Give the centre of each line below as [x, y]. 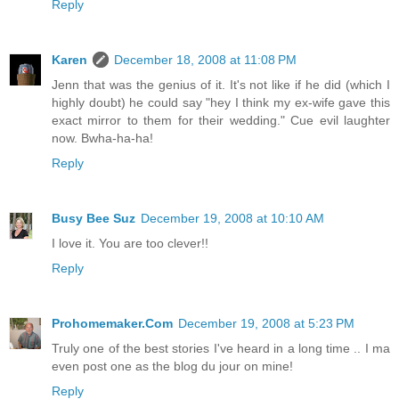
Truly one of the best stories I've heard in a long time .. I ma [221, 349]
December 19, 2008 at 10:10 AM [232, 219]
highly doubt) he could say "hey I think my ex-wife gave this [221, 103]
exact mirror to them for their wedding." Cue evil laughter [221, 121]
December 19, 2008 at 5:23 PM [266, 324]
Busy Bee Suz [94, 219]
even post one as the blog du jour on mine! [172, 366]
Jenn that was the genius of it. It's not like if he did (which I [221, 85]
